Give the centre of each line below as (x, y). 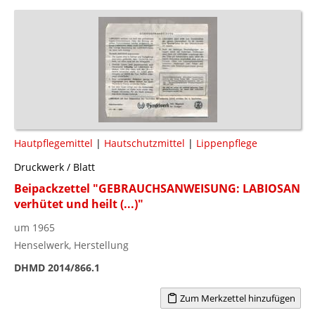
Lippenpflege (227, 143)
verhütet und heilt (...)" (79, 204)
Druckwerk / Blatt (54, 167)
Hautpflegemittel (53, 143)
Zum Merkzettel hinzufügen (236, 298)
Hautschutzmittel (144, 143)
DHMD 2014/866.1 (57, 267)
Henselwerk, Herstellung (71, 245)
